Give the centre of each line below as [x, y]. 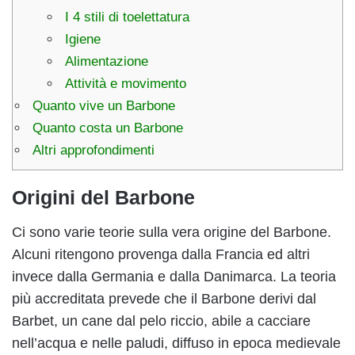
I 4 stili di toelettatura [127, 17]
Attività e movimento [125, 83]
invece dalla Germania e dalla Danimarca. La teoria [174, 277]
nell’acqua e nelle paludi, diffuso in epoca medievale [176, 344]
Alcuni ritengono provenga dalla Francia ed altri [161, 255]
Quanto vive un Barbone [104, 105]
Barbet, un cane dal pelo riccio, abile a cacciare [161, 321]
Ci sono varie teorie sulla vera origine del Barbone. [172, 233]
